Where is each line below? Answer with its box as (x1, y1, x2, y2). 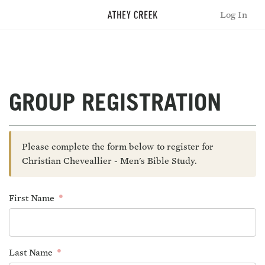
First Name (9, 192, 57, 203)
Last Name (9, 247, 55, 258)
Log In (220, 9, 247, 20)
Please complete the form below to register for (22, 141, 214, 152)
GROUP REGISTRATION (9, 93, 221, 117)
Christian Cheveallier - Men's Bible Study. (22, 155, 197, 166)
